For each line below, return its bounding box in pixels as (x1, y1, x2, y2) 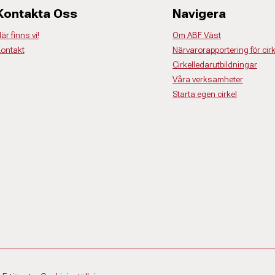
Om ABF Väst (172, 30, 221, 40)
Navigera (172, 6, 226, 21)
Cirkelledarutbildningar (172, 60, 257, 69)
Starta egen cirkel (172, 89, 237, 99)
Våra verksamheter (172, 74, 243, 84)
